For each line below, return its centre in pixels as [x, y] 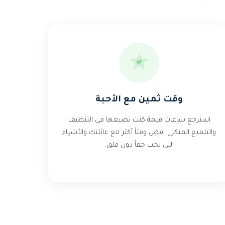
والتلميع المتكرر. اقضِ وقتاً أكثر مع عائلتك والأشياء [139, 133]
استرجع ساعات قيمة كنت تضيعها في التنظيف [139, 120]
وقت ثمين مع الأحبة [139, 100]
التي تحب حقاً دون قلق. [139, 145]
